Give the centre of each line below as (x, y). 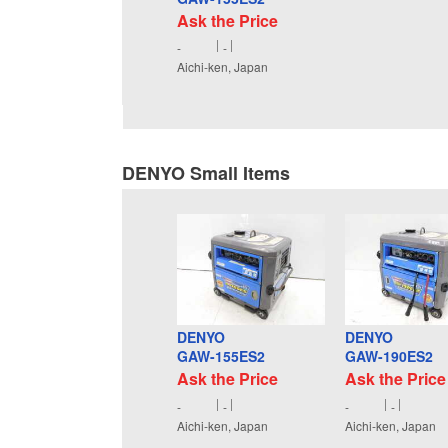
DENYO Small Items (206, 173)
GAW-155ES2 (221, 356)
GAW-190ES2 (389, 356)
